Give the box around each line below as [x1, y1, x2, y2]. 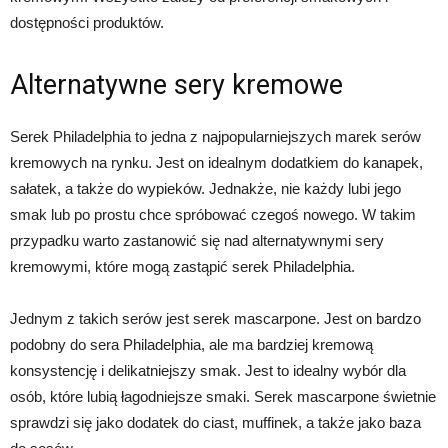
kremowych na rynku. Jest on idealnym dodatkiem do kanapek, [10, 154, 423, 172]
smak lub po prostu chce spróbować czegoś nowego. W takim [10, 206, 416, 224]
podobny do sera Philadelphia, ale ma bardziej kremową [10, 336, 373, 354]
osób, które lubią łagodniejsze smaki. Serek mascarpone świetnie [10, 388, 436, 406]
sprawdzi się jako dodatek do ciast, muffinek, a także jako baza [10, 414, 421, 432]
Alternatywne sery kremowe [10, 69, 343, 102]
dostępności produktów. [10, 14, 164, 32]
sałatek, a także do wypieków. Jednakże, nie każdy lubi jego [10, 180, 401, 198]
